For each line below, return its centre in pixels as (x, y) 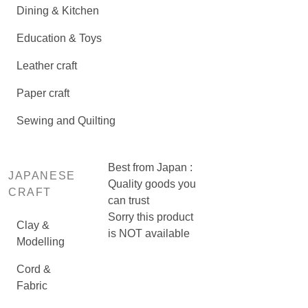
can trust (129, 200)
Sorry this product (151, 217)
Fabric (32, 286)
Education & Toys (59, 38)
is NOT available (149, 233)
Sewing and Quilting (66, 121)
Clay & (33, 225)
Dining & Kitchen (58, 11)
